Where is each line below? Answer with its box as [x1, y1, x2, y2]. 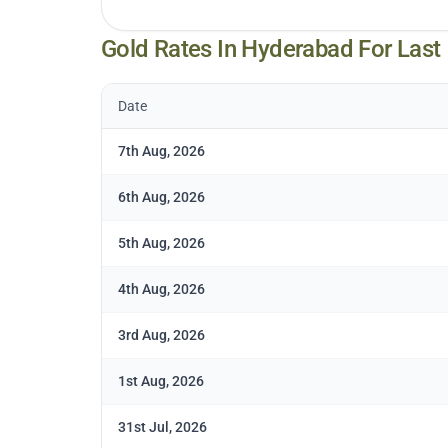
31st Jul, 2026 [117, 419, 207, 436]
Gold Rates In [100, 35, 242, 64]
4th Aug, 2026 [117, 281, 205, 298]
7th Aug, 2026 [117, 143, 205, 160]
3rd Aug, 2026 [117, 327, 205, 344]
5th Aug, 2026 [117, 235, 205, 252]
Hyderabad [241, 35, 354, 64]
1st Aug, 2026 [117, 373, 204, 390]
